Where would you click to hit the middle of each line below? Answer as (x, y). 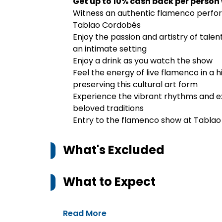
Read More (85, 213)
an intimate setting (110, 49)
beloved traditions (108, 108)
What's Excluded (114, 150)
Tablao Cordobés (107, 25)
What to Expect (109, 182)
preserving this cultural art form (135, 84)
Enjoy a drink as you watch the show (143, 61)
